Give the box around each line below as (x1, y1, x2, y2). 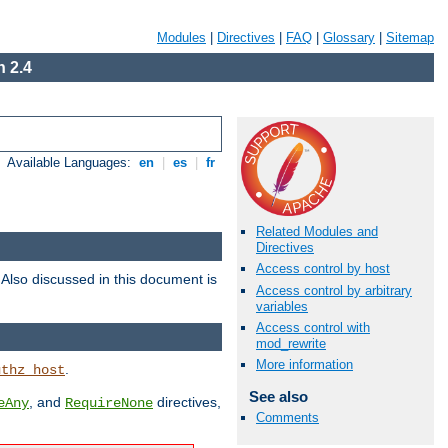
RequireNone (65, 395, 153, 412)
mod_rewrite (256, 335, 326, 351)
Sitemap (386, 30, 434, 45)
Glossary (323, 30, 375, 45)
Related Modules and (256, 224, 378, 240)
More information (256, 356, 353, 372)
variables (256, 298, 308, 314)
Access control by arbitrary (256, 282, 412, 298)
